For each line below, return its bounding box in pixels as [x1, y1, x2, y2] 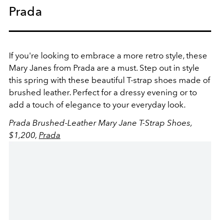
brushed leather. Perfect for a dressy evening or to [9, 87, 197, 97]
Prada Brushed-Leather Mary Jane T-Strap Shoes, [9, 117, 192, 128]
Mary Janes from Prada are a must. [9, 62, 139, 73]
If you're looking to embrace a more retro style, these [9, 50, 207, 60]
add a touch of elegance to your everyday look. [9, 99, 186, 110]
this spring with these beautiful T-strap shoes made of [9, 75, 210, 85]
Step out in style [139, 62, 199, 73]
